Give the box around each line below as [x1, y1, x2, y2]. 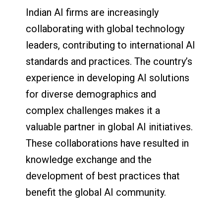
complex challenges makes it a [26, 105, 161, 117]
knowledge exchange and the [26, 154, 152, 166]
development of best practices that [26, 170, 180, 182]
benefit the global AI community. [26, 186, 166, 199]
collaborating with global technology [26, 23, 185, 35]
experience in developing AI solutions [26, 72, 190, 84]
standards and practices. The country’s [26, 55, 193, 68]
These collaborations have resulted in [26, 137, 189, 150]
